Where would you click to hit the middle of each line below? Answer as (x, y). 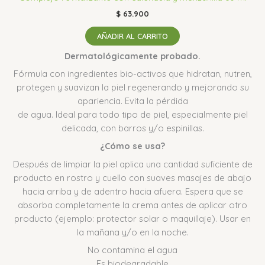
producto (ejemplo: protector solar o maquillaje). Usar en (132, 218)
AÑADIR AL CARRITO (132, 36)
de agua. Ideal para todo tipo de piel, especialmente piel (132, 115)
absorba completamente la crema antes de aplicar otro (132, 205)
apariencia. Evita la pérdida (132, 101)
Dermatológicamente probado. (132, 56)
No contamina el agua (132, 250)
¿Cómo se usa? (132, 146)
